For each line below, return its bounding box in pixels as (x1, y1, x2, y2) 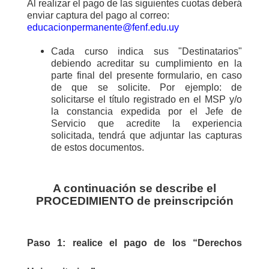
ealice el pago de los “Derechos (76, 237, 243, 248)
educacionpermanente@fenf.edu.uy (27, 22, 179, 32)
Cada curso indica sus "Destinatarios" (51, 46, 242, 56)
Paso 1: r (27, 237, 76, 248)
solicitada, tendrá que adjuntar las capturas (51, 130, 242, 141)
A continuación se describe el (53, 182, 216, 195)
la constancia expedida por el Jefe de (51, 106, 242, 116)
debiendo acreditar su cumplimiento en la (51, 58, 242, 68)
